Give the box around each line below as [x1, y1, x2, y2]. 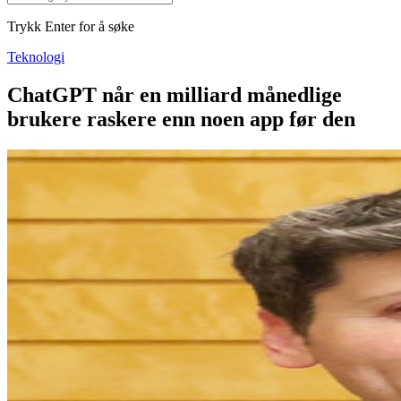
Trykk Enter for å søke [7, 19, 134, 34]
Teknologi [7, 49, 64, 64]
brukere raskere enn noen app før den [7, 107, 355, 131]
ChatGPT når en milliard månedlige [7, 82, 342, 107]
